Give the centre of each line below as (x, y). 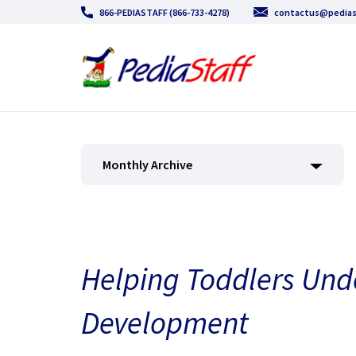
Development (165, 323)
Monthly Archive (147, 164)
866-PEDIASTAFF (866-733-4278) (164, 12)
